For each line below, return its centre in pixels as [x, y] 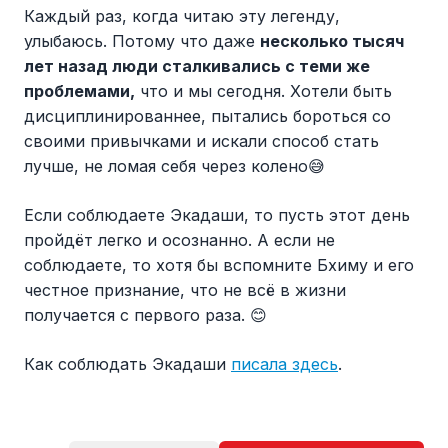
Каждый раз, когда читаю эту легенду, [182, 15]
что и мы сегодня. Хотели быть [263, 90]
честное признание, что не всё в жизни [185, 289]
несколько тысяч [332, 40]
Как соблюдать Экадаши [127, 363]
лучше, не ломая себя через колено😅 [174, 165]
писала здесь [284, 363]
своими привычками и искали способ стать [201, 140]
